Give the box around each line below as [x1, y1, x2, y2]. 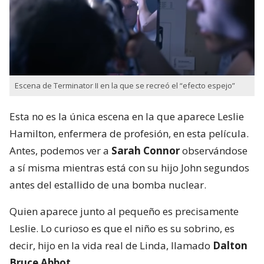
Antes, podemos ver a [9, 143, 111, 157]
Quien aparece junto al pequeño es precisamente [9, 204, 239, 218]
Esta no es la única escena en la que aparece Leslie [9, 109, 244, 123]
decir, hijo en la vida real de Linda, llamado [9, 238, 213, 252]
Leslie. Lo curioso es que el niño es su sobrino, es [9, 221, 235, 235]
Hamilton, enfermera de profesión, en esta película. [9, 126, 249, 140]
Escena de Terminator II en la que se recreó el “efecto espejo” [15, 80, 235, 91]
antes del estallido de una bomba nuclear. [9, 177, 206, 192]
